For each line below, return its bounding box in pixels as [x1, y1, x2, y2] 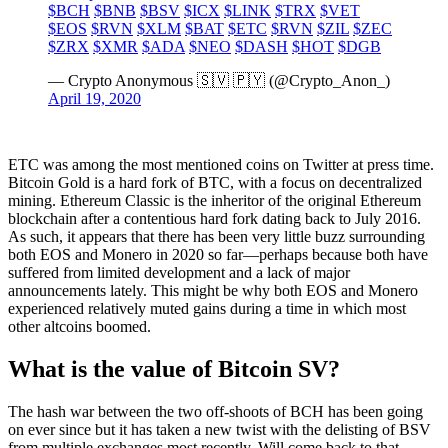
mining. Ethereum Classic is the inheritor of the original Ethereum [8, 192, 421, 210]
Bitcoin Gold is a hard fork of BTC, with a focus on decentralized [8, 174, 422, 192]
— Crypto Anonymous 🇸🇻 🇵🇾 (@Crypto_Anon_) [48, 72, 390, 90]
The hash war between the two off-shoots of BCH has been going [8, 402, 423, 420]
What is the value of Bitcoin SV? [8, 356, 340, 383]
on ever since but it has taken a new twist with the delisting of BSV [8, 420, 431, 438]
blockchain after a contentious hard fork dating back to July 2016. [8, 210, 421, 228]
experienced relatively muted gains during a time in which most [8, 300, 406, 318]
